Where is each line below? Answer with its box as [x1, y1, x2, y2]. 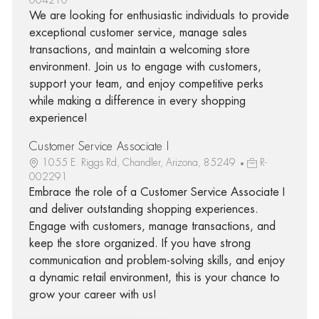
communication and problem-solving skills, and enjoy [28, 254, 285, 266]
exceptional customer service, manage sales [28, 26, 247, 38]
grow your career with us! [28, 288, 157, 300]
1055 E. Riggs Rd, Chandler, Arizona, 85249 [41, 157, 239, 167]
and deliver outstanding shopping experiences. [28, 203, 258, 215]
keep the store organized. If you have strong [28, 237, 251, 249]
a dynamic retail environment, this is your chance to [28, 271, 280, 283]
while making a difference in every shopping [28, 95, 246, 107]
